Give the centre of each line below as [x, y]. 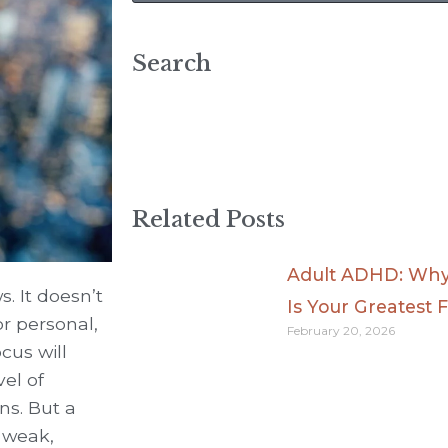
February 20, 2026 [341, 330]
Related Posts [208, 219]
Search [171, 63]
